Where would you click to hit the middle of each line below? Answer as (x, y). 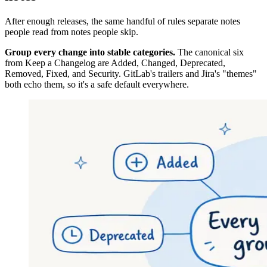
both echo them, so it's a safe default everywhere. (97, 84)
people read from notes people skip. (72, 32)
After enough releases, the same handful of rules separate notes (122, 21)
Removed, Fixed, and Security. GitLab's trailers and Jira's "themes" (131, 73)
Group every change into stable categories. (90, 52)
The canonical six (209, 52)
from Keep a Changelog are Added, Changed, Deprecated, (115, 63)
